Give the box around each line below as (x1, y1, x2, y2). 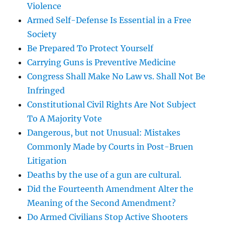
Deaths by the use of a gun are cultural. (27, 170, 182, 180)
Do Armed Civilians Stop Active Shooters (27, 212, 188, 222)
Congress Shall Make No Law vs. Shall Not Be (27, 71, 206, 82)
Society (27, 29, 57, 40)
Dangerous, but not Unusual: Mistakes (27, 128, 181, 138)
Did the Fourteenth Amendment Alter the (27, 184, 194, 194)
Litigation (27, 156, 67, 166)
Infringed (27, 85, 65, 96)
